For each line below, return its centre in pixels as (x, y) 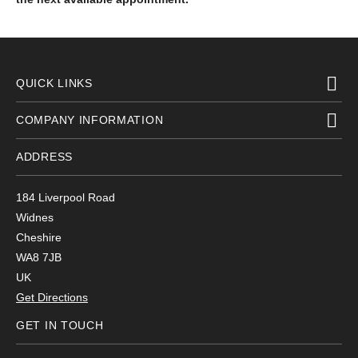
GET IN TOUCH (60, 325)
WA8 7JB (39, 257)
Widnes (35, 217)
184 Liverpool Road (66, 197)
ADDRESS (44, 157)
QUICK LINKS (54, 83)
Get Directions (52, 297)
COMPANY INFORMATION (90, 120)
